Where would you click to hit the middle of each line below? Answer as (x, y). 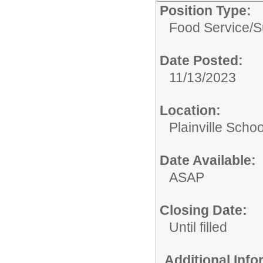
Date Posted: (201, 60)
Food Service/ (211, 27)
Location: (190, 110)
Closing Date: (203, 210)
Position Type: (205, 10)
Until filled (198, 227)
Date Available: (208, 160)
